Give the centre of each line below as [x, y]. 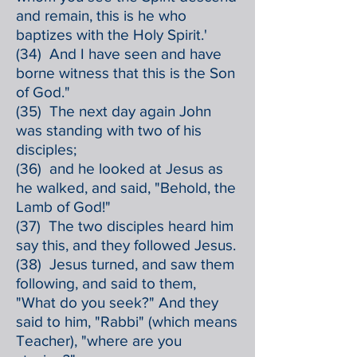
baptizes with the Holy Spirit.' [112, 35]
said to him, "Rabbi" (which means [127, 322]
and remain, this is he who [101, 16]
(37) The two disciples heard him [125, 226]
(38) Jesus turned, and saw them [125, 264]
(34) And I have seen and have [119, 54]
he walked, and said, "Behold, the [126, 188]
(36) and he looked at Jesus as [120, 169]
